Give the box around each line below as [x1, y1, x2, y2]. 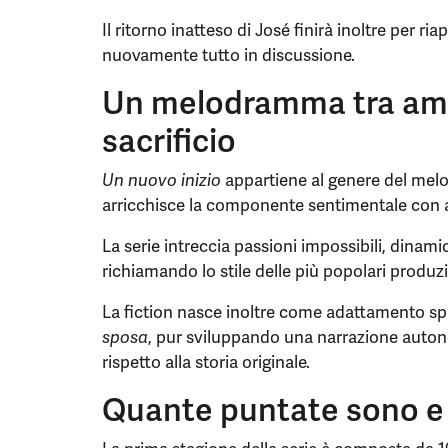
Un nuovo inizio [102, 169, 221, 191]
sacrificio [102, 120, 236, 162]
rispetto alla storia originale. [102, 351, 310, 373]
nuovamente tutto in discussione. [102, 44, 355, 66]
